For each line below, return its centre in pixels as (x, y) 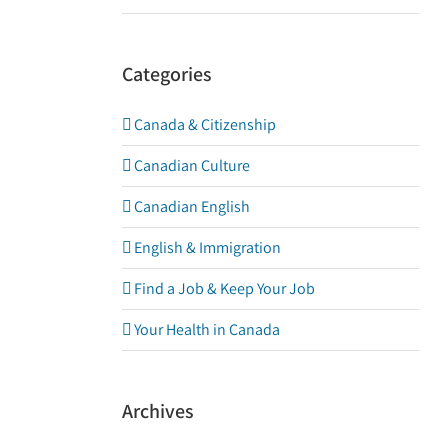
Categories (167, 73)
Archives (158, 411)
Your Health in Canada (207, 330)
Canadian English (192, 207)
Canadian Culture (192, 166)
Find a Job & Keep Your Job (224, 289)
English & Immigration (207, 248)
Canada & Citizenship (205, 125)
